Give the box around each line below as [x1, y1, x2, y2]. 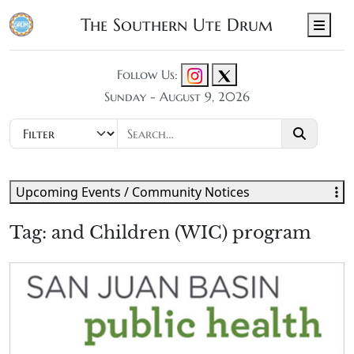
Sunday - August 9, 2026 [104, 88, 250, 104]
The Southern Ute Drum [81, 13, 273, 36]
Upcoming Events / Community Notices [16, 183, 250, 201]
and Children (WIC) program [51, 221, 311, 243]
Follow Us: [117, 66, 178, 83]
